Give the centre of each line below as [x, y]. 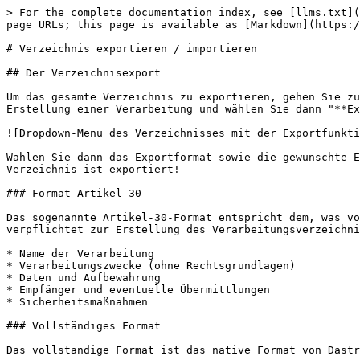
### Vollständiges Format [84, 326]
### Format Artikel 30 [74, 193]
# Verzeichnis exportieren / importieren [132, 49]
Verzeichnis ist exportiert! [93, 169]
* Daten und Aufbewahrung [84, 278]
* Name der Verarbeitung [80, 254]
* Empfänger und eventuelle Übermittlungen [138, 290]
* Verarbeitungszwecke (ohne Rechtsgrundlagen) [151, 266]
